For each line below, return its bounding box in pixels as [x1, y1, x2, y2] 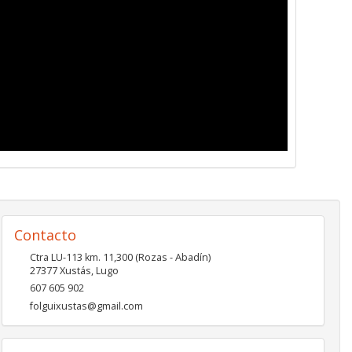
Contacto [13, 225, 76, 244]
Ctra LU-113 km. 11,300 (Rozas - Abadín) [29, 250, 211, 264]
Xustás [59, 263, 91, 277]
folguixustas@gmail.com [29, 299, 143, 313]
